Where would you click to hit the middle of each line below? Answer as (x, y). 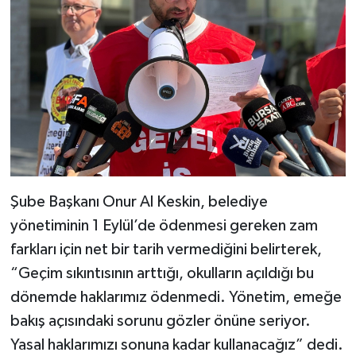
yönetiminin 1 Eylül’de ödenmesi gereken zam (164, 225)
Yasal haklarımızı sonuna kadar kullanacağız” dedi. (176, 344)
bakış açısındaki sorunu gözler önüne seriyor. (160, 321)
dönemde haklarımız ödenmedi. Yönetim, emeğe (176, 297)
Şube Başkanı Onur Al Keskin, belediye (139, 201)
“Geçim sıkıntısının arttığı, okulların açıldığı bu (162, 273)
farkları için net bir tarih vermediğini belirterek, (166, 249)
